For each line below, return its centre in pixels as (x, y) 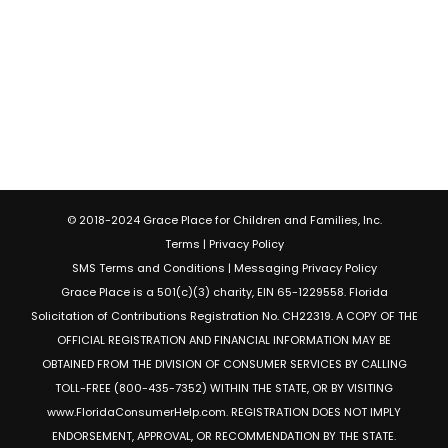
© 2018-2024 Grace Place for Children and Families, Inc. (224, 219)
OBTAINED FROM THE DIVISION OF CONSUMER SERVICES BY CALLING (224, 363)
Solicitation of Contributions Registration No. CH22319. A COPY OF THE (224, 315)
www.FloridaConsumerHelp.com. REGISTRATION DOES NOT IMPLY (224, 411)
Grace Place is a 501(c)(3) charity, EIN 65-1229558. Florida (224, 291)
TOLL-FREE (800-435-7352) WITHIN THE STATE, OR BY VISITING (224, 387)
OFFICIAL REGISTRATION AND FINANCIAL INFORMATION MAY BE (224, 339)
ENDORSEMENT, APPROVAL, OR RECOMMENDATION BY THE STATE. (224, 435)
